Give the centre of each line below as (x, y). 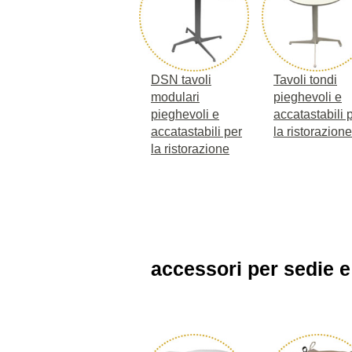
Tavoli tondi (305, 79)
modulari (175, 97)
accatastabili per (196, 131)
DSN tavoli (181, 79)
